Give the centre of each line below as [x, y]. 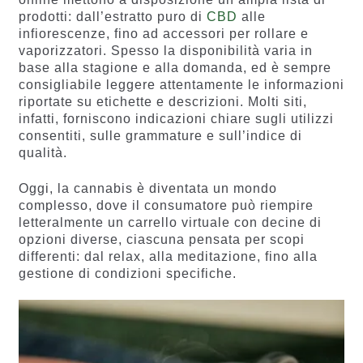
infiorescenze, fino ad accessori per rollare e [163, 34]
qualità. [43, 153]
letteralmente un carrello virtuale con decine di [170, 222]
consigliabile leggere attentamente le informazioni [181, 85]
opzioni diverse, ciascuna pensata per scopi [161, 239]
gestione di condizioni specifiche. [127, 273]
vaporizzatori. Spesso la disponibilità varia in [165, 51]
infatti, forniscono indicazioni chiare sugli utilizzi [176, 119]
